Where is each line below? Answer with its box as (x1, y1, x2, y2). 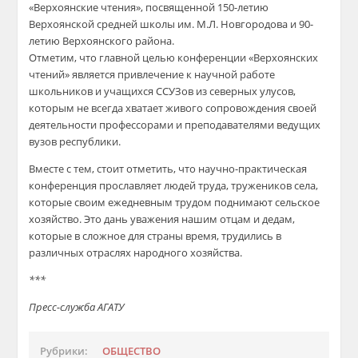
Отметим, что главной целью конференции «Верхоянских (29, 50, 319, 65)
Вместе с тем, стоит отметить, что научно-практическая (29, 161, 308, 176)
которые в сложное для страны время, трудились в (29, 229, 282, 243)
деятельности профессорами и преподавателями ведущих (29, 117, 321, 132)
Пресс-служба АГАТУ (29, 300, 125, 314)
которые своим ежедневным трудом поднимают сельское (29, 195, 320, 209)
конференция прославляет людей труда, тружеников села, (29, 178, 319, 193)
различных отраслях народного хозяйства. (29, 245, 243, 260)
